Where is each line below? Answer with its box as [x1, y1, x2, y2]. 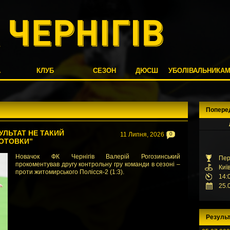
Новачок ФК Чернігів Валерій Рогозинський [15, 153, 180, 160]
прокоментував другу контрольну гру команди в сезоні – [15, 161, 180, 168]
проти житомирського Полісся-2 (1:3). [15, 168, 124, 176]
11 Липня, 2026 [120, 131, 164, 138]
